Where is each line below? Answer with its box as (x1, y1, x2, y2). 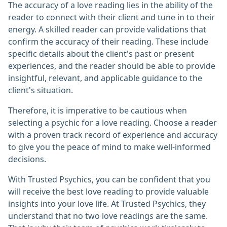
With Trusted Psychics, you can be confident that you (8, 174, 210, 185)
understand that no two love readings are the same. (8, 210, 208, 222)
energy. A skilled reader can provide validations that (8, 24, 206, 35)
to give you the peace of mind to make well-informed (8, 141, 211, 153)
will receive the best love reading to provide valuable (8, 186, 209, 198)
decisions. (8, 154, 46, 165)
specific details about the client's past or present (8, 48, 194, 60)
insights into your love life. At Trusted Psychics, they (8, 198, 206, 210)
